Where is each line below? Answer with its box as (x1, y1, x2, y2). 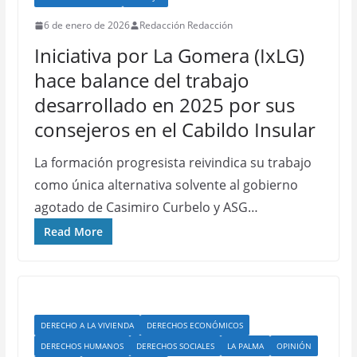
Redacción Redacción (139, 18, 233, 32)
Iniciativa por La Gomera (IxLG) (33, 42, 304, 69)
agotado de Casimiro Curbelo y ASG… (33, 198, 258, 216)
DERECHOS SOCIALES (135, 340, 214, 351)
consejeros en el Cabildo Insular (33, 116, 316, 143)
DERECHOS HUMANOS (40, 340, 124, 351)
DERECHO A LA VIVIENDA (40, 320, 134, 331)
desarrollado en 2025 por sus (33, 92, 295, 118)
